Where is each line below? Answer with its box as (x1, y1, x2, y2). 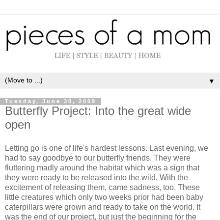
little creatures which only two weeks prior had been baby (5, 193, 203, 202)
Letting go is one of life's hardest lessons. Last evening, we (5, 144, 208, 153)
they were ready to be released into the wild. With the (5, 173, 188, 182)
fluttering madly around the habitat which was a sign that (5, 164, 199, 172)
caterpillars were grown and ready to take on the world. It (5, 203, 200, 212)
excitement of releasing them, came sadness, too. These (5, 183, 200, 192)
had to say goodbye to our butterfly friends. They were (5, 154, 191, 163)
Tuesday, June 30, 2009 (5, 98, 96, 105)
